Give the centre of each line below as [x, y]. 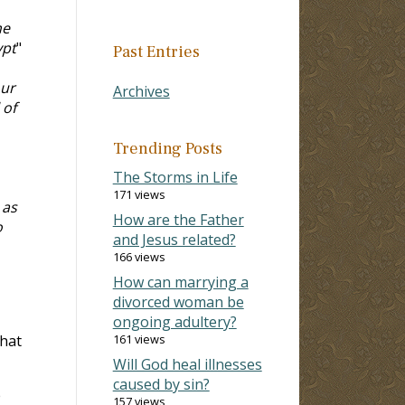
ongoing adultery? [174, 321]
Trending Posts [167, 148]
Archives [141, 91]
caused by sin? [161, 384]
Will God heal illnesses [187, 364]
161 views [139, 339]
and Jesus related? [174, 239]
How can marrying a [180, 282]
